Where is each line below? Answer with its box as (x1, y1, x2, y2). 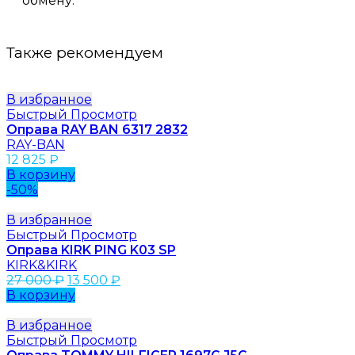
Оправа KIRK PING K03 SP (6, 242, 176, 258)
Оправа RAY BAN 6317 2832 (6, 121, 188, 137)
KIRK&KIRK (6, 257, 77, 273)
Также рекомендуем (6, 44, 163, 62)
